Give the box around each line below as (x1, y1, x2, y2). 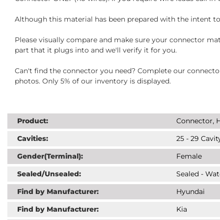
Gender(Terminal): (17, 152, 83, 161)
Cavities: (17, 134, 48, 143)
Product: (17, 116, 48, 126)
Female (176, 152, 202, 161)
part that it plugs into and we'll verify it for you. (15, 46, 177, 55)
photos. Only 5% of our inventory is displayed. (15, 77, 171, 86)
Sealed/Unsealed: (17, 169, 81, 179)
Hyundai (176, 187, 205, 196)
